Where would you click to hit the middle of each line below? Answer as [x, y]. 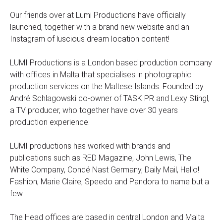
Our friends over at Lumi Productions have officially [98, 15]
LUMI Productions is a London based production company [111, 63]
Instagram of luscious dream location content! [90, 39]
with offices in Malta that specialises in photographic [101, 75]
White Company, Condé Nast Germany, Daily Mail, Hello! [105, 170]
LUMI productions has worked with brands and [90, 146]
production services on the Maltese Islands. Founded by [107, 87]
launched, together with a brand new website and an [100, 27]
